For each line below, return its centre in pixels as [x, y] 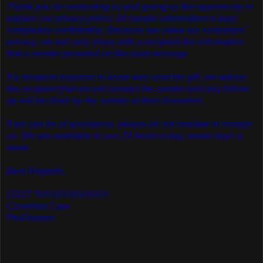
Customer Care [38, 206]
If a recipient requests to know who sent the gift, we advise [127, 77]
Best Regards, [36, 171]
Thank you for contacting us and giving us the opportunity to [130, 6]
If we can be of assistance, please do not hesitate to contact [129, 124]
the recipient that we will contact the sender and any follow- [129, 89]
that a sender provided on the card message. [99, 53]
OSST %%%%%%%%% [58, 194]
